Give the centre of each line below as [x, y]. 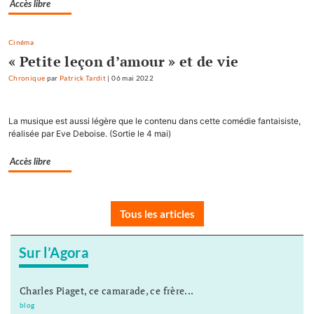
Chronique [27, 78]
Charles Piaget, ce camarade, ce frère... [107, 291]
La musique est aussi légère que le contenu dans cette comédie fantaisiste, [155, 121]
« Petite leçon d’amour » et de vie [124, 62]
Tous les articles [157, 214]
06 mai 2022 [133, 78]
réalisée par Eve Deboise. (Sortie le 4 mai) [90, 134]
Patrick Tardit [83, 78]
